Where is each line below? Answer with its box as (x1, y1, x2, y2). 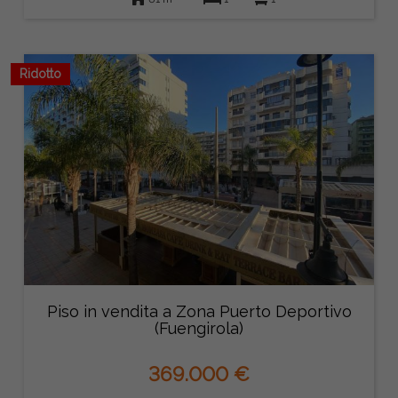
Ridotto (19, 66, 61, 81)
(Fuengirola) (155, 318, 243, 338)
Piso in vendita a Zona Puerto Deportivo (46, 301, 352, 321)
